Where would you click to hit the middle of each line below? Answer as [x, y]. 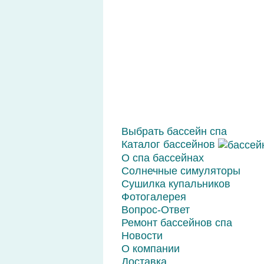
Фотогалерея [154, 197]
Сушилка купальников [176, 184]
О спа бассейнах [162, 158]
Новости [142, 236]
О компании [150, 249]
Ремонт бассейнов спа [176, 223]
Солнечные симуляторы [181, 171]
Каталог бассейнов [169, 144]
